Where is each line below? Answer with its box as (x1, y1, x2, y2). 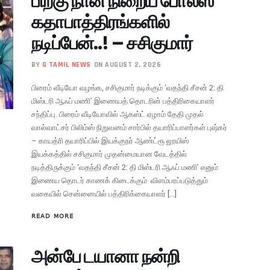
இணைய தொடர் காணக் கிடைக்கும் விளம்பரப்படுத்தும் (31, 175, 209, 185)
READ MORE (31, 212, 74, 219)
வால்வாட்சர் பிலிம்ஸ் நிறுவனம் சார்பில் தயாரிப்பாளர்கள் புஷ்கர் (31, 122, 228, 132)
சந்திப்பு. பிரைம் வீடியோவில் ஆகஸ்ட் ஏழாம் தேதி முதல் (31, 109, 204, 119)
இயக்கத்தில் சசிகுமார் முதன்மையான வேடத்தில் (31, 149, 187, 159)
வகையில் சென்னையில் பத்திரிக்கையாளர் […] (31, 189, 177, 198)
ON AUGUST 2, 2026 (93, 60, 162, 69)
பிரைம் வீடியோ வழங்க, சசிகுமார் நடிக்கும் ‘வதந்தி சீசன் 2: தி (31, 83, 224, 92)
